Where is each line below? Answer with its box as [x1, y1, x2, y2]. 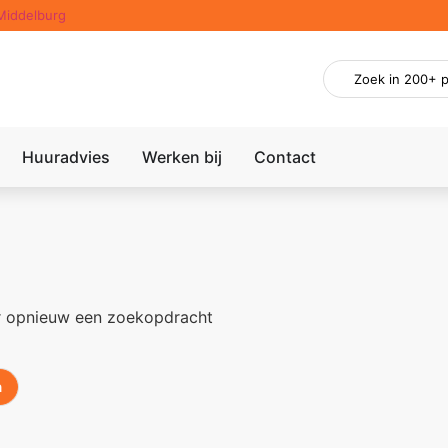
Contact [254, 147, 317, 168]
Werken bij [142, 147, 223, 168]
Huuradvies [22, 147, 111, 168]
